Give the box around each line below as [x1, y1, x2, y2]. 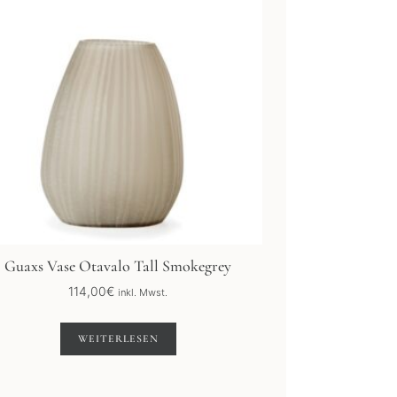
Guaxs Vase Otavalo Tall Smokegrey [4, 256, 231, 276]
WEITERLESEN [77, 332, 159, 346]
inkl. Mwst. [118, 286, 167, 300]
